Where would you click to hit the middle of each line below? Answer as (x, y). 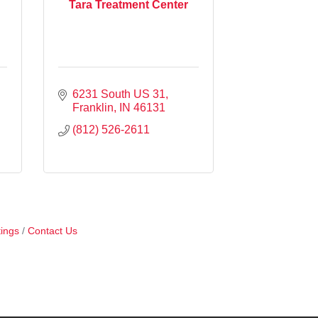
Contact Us (52, 231)
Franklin (93, 107)
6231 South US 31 (119, 94)
